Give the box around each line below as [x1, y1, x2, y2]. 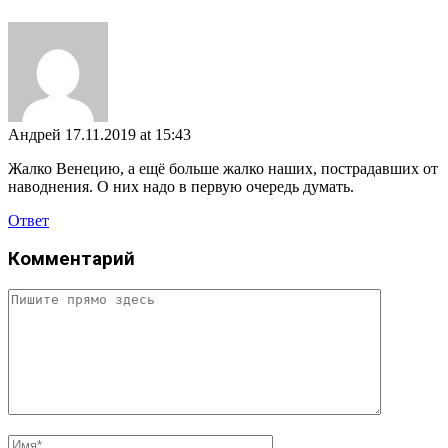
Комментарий [8, 248, 135, 271]
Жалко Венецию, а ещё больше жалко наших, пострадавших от [8, 159, 438, 177]
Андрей [8, 125, 61, 143]
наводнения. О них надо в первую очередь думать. [8, 177, 354, 195]
